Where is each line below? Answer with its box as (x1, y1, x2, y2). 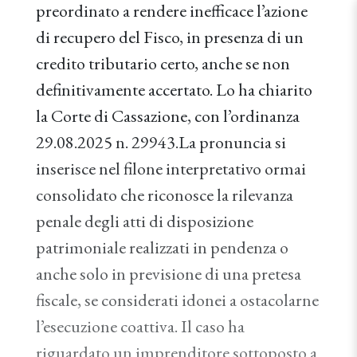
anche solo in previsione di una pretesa (36, 262, 301, 285)
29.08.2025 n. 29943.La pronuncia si (36, 131, 286, 154)
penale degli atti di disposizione (36, 210, 253, 233)
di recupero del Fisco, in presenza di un (36, 25, 304, 49)
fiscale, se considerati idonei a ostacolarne (36, 288, 319, 312)
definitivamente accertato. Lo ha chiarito (36, 78, 312, 101)
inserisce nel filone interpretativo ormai (36, 157, 306, 180)
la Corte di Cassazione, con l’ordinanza (36, 104, 300, 127)
